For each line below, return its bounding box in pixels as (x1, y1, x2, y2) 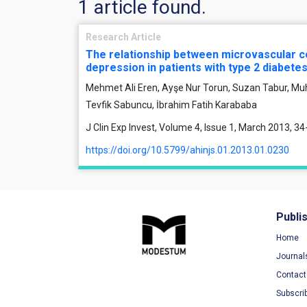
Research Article (86, 32, 161, 42)
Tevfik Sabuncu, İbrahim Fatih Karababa (86, 99, 257, 110)
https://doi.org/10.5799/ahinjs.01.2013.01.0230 (86, 145, 289, 156)
